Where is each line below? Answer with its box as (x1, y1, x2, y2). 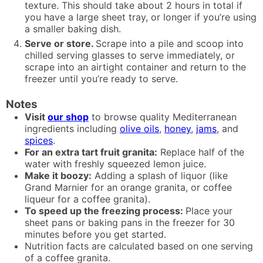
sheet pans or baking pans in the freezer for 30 (25, 216, 235, 228)
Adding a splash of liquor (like (92, 169, 228, 181)
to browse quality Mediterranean (89, 110, 237, 123)
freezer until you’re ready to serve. (25, 72, 178, 85)
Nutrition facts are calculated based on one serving (25, 240, 253, 252)
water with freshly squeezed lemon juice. (25, 157, 209, 170)
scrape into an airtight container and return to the (25, 60, 246, 73)
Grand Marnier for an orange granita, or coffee (25, 181, 232, 193)
